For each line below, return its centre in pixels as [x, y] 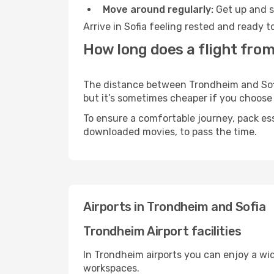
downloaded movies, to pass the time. [170, 132]
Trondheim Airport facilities [162, 231]
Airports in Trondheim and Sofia [175, 207]
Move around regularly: [158, 9]
